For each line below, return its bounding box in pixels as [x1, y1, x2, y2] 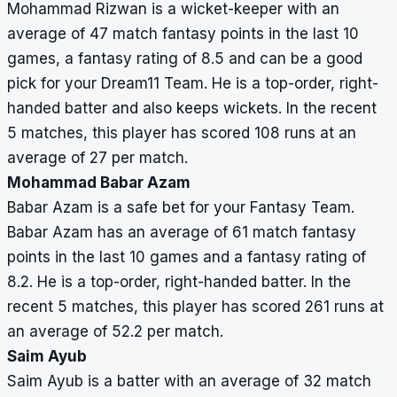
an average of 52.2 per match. [7, 323, 223, 341]
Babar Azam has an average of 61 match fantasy [7, 223, 356, 242]
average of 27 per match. [7, 149, 188, 167]
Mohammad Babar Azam [7, 174, 191, 192]
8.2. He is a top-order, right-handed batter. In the [7, 273, 351, 292]
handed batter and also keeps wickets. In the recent [7, 99, 377, 118]
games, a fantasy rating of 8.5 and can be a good [7, 50, 362, 68]
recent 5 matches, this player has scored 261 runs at [7, 298, 384, 316]
